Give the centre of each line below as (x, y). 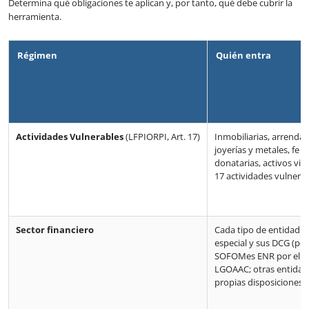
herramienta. (35, 17)
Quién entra (243, 56)
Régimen (37, 56)
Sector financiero (55, 230)
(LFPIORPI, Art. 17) (162, 137)
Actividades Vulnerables (70, 137)
